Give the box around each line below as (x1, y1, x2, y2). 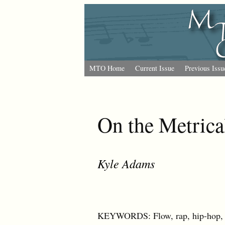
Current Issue (135, 63, 174, 73)
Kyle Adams (97, 155, 155, 171)
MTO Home (89, 63, 125, 73)
